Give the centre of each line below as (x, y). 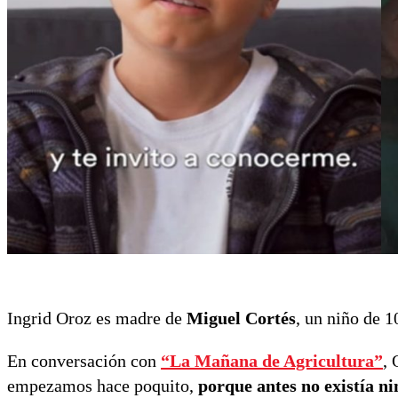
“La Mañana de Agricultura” (272, 360)
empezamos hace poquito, (103, 385)
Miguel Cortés (241, 318)
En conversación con (84, 360)
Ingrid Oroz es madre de (97, 318)
